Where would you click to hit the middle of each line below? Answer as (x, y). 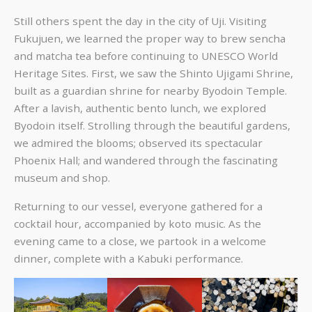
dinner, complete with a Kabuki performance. (128, 258)
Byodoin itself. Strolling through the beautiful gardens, (152, 126)
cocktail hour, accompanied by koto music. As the (138, 223)
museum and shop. (62, 178)
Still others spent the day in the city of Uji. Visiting (140, 21)
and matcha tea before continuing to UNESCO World (146, 56)
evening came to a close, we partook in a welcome (140, 241)
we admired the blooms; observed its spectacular (138, 143)
